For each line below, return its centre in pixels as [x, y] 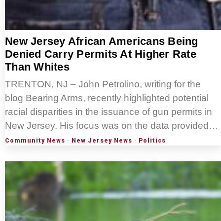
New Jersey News [102, 141]
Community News [35, 141]
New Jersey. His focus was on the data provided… [111, 126]
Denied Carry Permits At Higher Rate [101, 54]
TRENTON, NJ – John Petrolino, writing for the [103, 84]
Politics [152, 141]
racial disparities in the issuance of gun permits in [109, 112]
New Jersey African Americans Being [102, 41]
